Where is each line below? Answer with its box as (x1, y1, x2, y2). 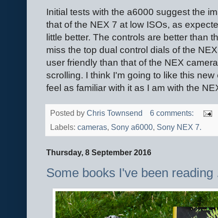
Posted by (50, 109, 87, 118)
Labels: (50, 123, 77, 132)
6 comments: (149, 109, 196, 118)
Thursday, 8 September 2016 (46, 148, 151, 157)
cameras (77, 123, 107, 132)
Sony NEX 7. (157, 123, 201, 132)
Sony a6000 (111, 123, 153, 132)
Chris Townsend (87, 109, 143, 118)
